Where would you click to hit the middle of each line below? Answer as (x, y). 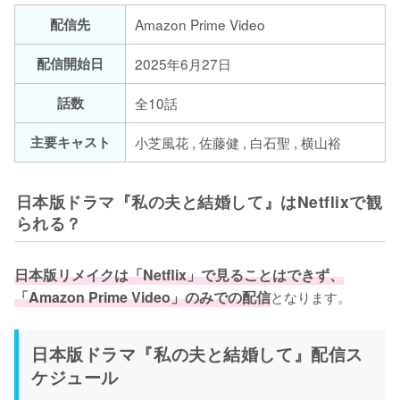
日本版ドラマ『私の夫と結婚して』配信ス (197, 354)
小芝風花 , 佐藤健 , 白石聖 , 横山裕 (238, 142)
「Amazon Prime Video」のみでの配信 (142, 297)
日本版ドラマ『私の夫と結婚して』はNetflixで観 (199, 202)
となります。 (311, 297)
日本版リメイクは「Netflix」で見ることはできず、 (179, 275)
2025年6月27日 (183, 64)
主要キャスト (70, 142)
